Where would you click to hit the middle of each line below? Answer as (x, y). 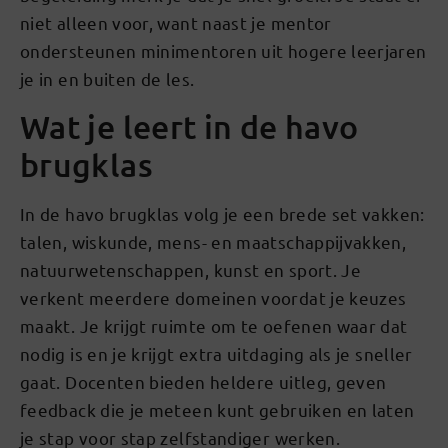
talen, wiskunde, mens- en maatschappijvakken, (213, 241)
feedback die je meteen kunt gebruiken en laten (217, 409)
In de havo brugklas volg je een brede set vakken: (222, 213)
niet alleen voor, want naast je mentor (176, 23)
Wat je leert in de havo (189, 126)
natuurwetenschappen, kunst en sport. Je (191, 269)
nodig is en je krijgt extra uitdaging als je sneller (216, 353)
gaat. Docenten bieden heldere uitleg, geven (203, 381)
